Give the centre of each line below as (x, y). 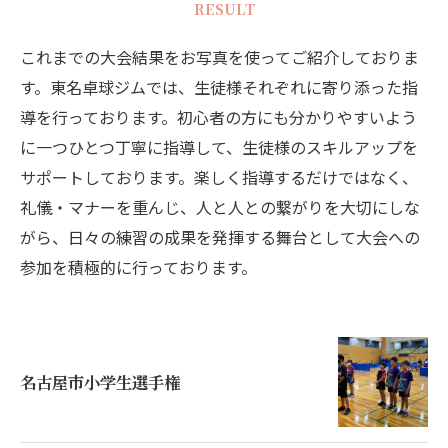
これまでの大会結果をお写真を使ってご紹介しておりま (219, 57)
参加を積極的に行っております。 (138, 267)
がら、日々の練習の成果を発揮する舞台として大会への (220, 237)
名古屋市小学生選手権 (100, 382)
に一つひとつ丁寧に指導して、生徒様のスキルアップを (219, 147)
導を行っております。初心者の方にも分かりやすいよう (218, 117)
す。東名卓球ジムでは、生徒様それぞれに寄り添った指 (219, 87)
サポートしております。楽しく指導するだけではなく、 (219, 177)
